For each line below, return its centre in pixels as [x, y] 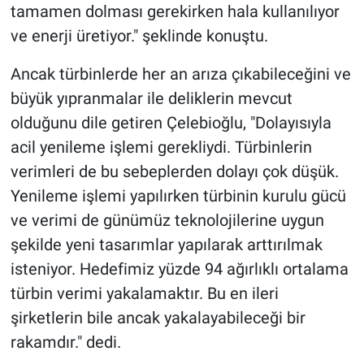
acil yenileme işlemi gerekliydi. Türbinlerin [161, 147]
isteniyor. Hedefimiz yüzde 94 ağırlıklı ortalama [179, 269]
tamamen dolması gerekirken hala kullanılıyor [175, 12]
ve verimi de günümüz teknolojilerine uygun [167, 221]
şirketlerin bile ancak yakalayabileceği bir [158, 318]
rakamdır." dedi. [65, 342]
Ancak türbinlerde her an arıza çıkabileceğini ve [180, 74]
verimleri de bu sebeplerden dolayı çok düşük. [174, 172]
